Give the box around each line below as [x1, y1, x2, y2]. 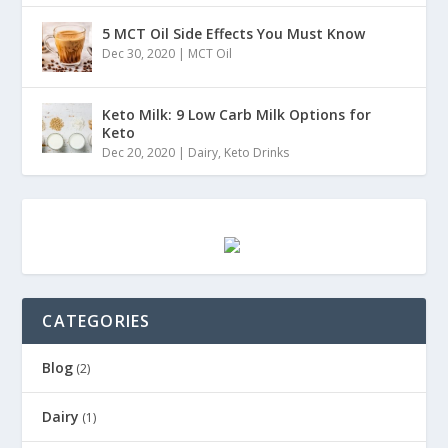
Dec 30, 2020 [102, 44, 176, 62]
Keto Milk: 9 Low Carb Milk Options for [102, 104, 372, 124]
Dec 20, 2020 [102, 143, 176, 161]
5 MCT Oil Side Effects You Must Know [102, 23, 366, 43]
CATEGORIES [42, 309, 151, 332]
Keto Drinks [224, 143, 290, 161]
